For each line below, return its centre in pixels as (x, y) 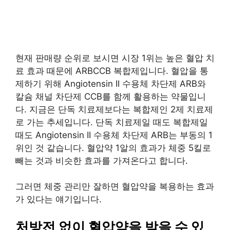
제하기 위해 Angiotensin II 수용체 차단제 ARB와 (111, 83)
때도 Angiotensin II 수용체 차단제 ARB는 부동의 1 (114, 135)
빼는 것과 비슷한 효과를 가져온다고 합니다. (102, 160)
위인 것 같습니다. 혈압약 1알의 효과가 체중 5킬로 (113, 148)
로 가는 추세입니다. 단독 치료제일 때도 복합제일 (112, 122)
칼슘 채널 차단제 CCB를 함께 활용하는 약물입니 (111, 96)
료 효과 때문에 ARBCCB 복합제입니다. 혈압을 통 (112, 71)
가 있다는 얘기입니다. (59, 199)
